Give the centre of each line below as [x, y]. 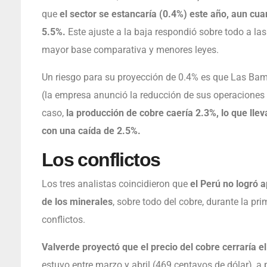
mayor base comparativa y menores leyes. [130, 49]
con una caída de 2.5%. [91, 131]
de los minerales [77, 201]
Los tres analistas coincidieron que [116, 184]
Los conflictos [101, 159]
